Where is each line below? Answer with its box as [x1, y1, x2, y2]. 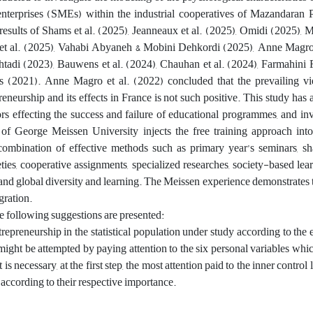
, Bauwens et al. [53, 53, 126, 75]
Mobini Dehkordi [140, 36, 224, 58]
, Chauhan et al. [156, 53, 228, 75]
